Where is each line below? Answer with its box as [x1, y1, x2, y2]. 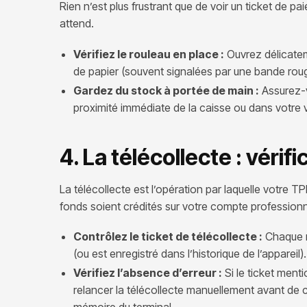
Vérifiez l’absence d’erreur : [73, 266, 222, 280]
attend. [60, 16, 94, 31]
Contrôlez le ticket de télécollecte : [73, 230, 262, 244]
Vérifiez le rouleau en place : [73, 47, 224, 61]
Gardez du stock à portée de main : [73, 83, 259, 97]
